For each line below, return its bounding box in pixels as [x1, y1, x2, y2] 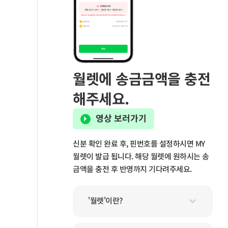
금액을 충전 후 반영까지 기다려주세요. [73, 163, 192, 175]
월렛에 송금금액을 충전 [73, 67, 211, 89]
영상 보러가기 [96, 111, 147, 124]
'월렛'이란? [88, 194, 123, 206]
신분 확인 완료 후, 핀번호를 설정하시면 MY [73, 138, 205, 149]
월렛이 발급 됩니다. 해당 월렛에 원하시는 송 [73, 151, 209, 162]
